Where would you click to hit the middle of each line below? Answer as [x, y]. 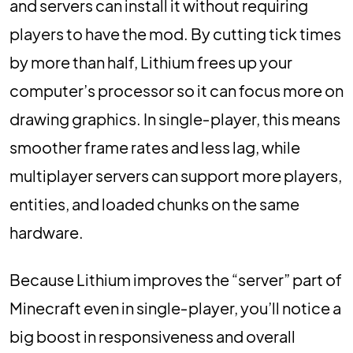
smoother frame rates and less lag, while [155, 147]
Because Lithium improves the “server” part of [176, 279]
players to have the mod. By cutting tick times [175, 33]
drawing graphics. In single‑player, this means [175, 119]
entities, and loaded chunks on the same [154, 204]
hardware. [46, 232]
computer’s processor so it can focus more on [176, 90]
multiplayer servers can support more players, [176, 175]
